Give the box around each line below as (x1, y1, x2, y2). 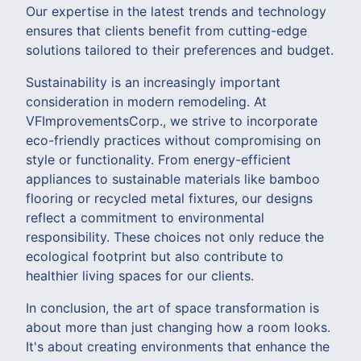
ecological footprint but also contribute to (26, 247, 284, 264)
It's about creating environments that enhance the (26, 338, 330, 355)
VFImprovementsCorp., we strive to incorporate (26, 112, 317, 129)
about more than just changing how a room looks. (26, 318, 330, 335)
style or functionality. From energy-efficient (26, 151, 291, 168)
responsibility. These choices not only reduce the (26, 228, 324, 245)
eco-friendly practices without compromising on (26, 131, 321, 148)
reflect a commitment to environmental (26, 209, 264, 226)
